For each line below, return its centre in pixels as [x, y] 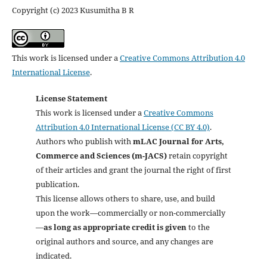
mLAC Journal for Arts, [178, 141]
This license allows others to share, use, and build [125, 198]
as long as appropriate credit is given [115, 227]
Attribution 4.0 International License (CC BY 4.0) [122, 127]
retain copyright [197, 155]
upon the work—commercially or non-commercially [130, 212]
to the [198, 227]
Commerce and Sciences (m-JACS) [101, 155]
